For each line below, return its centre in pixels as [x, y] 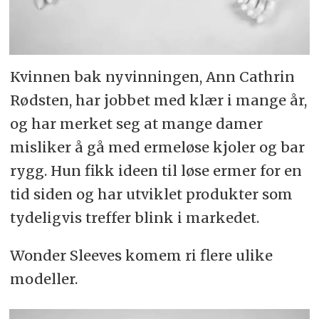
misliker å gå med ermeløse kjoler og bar [157, 147]
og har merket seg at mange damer [136, 124]
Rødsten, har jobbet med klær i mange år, [158, 100]
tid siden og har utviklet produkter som [151, 194]
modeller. [43, 279]
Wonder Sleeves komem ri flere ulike [141, 256]
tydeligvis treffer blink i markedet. [134, 218]
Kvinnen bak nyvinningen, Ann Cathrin [152, 77]
